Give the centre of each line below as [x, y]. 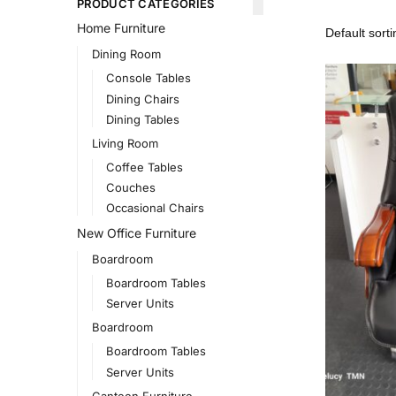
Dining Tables [143, 119]
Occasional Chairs [156, 208]
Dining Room [126, 54]
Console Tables [149, 78]
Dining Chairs [143, 99]
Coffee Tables [145, 167]
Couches [131, 188]
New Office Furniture [137, 233]
